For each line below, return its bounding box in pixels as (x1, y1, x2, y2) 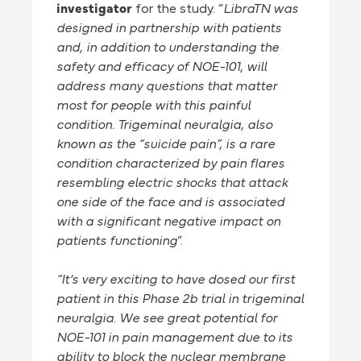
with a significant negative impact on (56, 215, 280, 229)
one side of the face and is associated (56, 196, 284, 210)
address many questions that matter (56, 80, 277, 93)
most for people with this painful (56, 99, 251, 113)
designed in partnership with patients (56, 22, 281, 35)
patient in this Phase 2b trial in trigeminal (56, 293, 304, 306)
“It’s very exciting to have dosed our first (56, 273, 295, 287)
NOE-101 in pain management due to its (56, 331, 293, 345)
